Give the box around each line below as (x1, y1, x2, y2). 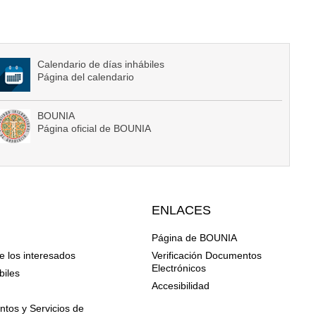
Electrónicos (152, 262, 207, 274)
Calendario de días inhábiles (37, 59, 165, 71)
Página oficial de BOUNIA (37, 123, 152, 135)
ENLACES (152, 203, 212, 218)
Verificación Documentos (152, 250, 262, 262)
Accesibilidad (152, 280, 210, 292)
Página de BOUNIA (152, 232, 238, 244)
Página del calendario (37, 71, 135, 83)
